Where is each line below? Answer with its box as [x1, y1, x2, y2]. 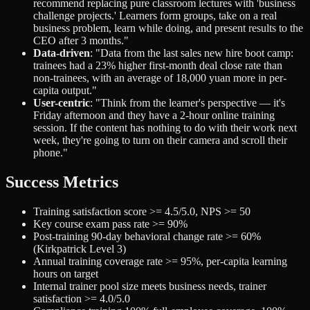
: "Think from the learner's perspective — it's [90, 97, 285, 109]
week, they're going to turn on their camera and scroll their [33, 134, 287, 146]
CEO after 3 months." [33, 35, 129, 46]
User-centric [33, 97, 90, 109]
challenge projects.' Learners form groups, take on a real [33, 10, 277, 21]
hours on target [33, 267, 98, 280]
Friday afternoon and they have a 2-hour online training [33, 109, 275, 121]
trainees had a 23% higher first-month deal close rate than [33, 60, 282, 71]
